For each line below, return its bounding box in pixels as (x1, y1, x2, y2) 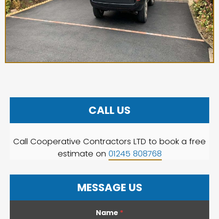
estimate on (57, 148, 109, 159)
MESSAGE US (77, 179, 142, 195)
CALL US (88, 102, 131, 118)
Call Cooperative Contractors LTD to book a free (13, 135, 206, 147)
